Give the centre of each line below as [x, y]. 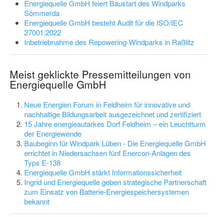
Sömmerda [42, 13]
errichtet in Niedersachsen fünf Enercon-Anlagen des [108, 153]
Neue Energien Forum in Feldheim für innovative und [107, 104]
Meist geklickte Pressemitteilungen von [100, 74]
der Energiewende [53, 133]
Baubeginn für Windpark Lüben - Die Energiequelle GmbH [115, 143]
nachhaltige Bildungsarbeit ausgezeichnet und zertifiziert [113, 114]
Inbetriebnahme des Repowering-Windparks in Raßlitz [109, 42]
